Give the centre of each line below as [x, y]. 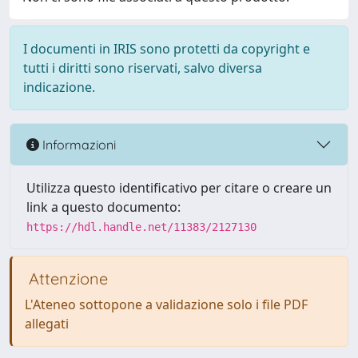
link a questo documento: [103, 207]
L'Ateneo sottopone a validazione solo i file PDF [166, 304]
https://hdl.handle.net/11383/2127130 [141, 227]
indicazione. [59, 87]
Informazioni [78, 144]
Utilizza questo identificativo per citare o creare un [179, 188]
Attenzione [66, 278]
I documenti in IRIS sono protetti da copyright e [167, 49]
